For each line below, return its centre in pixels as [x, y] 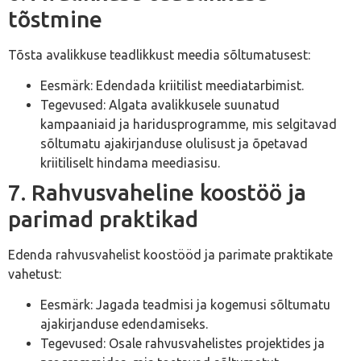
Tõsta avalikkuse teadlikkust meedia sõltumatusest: [159, 54]
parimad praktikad [103, 218]
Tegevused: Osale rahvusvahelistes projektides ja [183, 344]
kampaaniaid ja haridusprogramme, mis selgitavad [189, 124]
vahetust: [35, 274]
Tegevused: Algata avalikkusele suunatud [160, 104]
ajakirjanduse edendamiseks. [124, 324]
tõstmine [55, 19]
